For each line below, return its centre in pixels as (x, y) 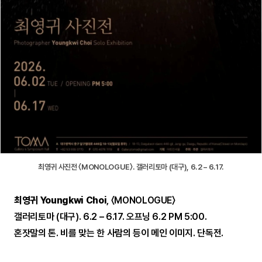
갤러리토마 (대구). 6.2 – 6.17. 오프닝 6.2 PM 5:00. (111, 217)
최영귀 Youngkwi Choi (61, 201)
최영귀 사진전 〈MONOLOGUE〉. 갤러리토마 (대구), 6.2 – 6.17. (131, 167)
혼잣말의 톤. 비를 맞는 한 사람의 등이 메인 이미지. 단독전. (119, 233)
